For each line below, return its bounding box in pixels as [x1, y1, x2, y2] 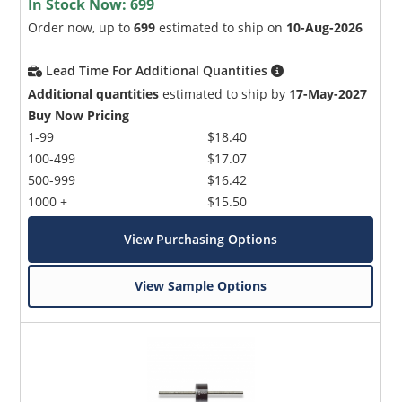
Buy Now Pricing [28, 107, 130, 125]
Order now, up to [28, 19, 135, 37]
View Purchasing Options [124, 231, 278, 249]
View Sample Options [135, 277, 267, 295]
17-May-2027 [289, 85, 368, 103]
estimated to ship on [155, 19, 287, 37]
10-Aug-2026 [286, 19, 363, 37]
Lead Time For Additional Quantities [46, 62, 272, 80]
